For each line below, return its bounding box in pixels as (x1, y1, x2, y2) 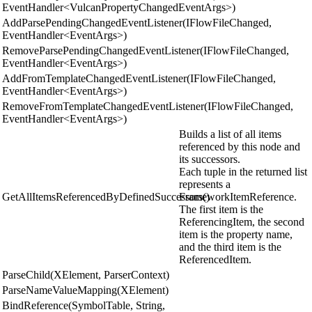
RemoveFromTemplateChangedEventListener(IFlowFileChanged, (2, 100, 293, 112)
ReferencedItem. (179, 253, 251, 265)
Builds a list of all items (179, 127, 281, 140)
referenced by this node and (179, 140, 300, 153)
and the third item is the (179, 240, 281, 253)
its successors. (179, 153, 240, 165)
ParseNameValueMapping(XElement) (2, 283, 169, 296)
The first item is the (179, 203, 263, 215)
